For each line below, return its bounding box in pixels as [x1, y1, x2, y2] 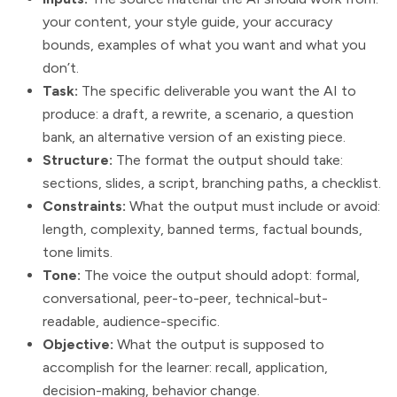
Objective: [43, 336, 113, 354]
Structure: [43, 152, 113, 169]
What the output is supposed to [113, 336, 324, 354]
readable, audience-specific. [43, 313, 220, 331]
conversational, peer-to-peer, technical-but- [43, 290, 328, 307]
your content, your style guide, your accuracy [43, 13, 332, 31]
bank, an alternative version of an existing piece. [43, 128, 346, 146]
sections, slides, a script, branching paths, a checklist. [43, 175, 381, 192]
